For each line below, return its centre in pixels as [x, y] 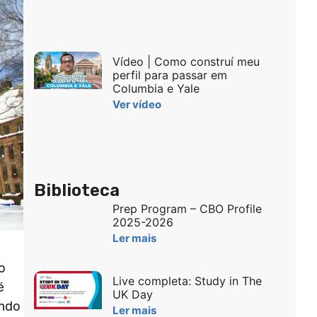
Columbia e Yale [156, 88]
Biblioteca [76, 191]
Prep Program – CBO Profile [187, 209]
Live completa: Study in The [187, 281]
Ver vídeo [137, 104]
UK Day [132, 295]
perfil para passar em [169, 75]
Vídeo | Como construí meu [186, 61]
